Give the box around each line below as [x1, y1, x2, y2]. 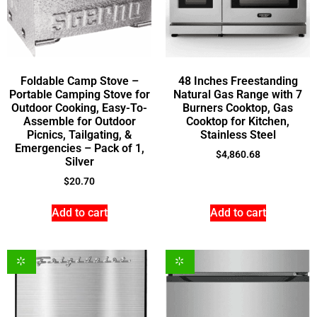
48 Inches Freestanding [178, 74, 298, 88]
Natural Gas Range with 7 [173, 87, 302, 101]
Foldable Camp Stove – [20, 74, 139, 88]
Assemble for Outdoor [23, 114, 136, 128]
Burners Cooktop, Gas [183, 100, 293, 115]
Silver [64, 154, 94, 168]
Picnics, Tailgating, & [27, 127, 132, 142]
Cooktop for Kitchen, [186, 114, 289, 128]
